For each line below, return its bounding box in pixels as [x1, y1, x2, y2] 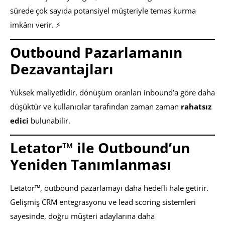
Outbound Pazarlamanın [10, 42, 182, 62]
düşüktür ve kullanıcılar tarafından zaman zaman [10, 101, 181, 111]
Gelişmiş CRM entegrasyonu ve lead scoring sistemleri [10, 196, 196, 207]
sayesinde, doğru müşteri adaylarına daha [10, 210, 155, 221]
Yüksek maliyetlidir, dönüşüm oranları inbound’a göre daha [10, 87, 215, 97]
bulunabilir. [29, 115, 70, 126]
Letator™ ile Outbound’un [10, 138, 190, 157]
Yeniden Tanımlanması [10, 154, 171, 174]
